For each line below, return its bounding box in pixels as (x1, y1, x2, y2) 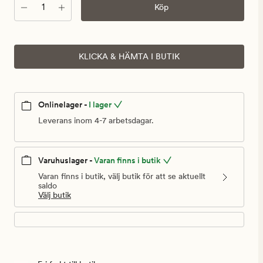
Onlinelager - (38, 100, 87, 109)
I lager (89, 100, 112, 109)
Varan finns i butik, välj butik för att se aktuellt (38, 171, 205, 181)
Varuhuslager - (38, 156, 93, 166)
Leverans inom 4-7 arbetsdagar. (38, 116, 154, 126)
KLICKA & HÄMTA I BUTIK (79, 52, 180, 61)
